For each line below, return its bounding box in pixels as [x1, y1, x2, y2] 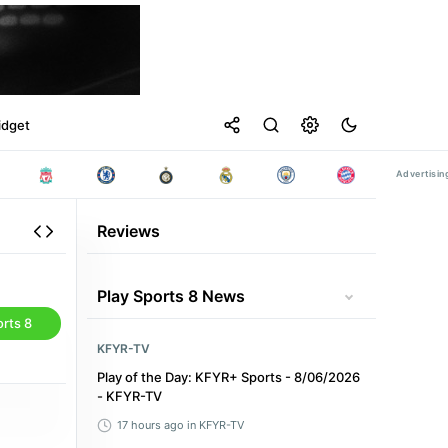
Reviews [97, 220, 160, 241]
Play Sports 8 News [97, 285, 245, 306]
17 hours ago [117, 418, 184, 432]
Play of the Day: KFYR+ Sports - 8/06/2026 [97, 369, 360, 385]
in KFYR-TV [187, 418, 244, 432]
